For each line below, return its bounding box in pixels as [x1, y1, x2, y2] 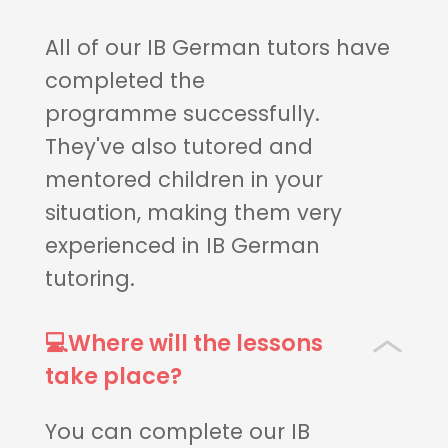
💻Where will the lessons [44, 326, 323, 359]
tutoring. [44, 264, 135, 294]
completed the [44, 66, 205, 96]
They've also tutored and [44, 132, 313, 162]
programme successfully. [44, 99, 320, 129]
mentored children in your [44, 165, 323, 195]
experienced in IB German [44, 231, 320, 261]
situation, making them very [44, 198, 342, 228]
